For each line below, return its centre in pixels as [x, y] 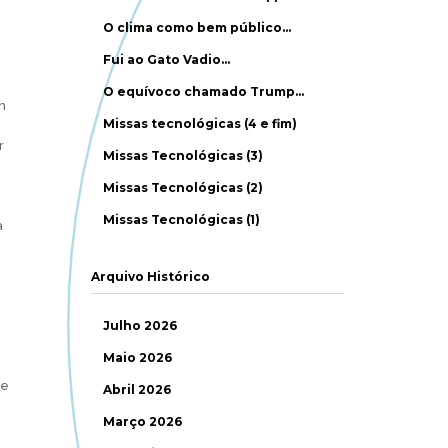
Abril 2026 [137, 389]
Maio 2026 [138, 357]
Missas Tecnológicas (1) [182, 219]
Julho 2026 [140, 325]
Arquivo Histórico [150, 276]
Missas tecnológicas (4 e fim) [200, 123]
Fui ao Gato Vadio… [167, 59]
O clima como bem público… [197, 27]
